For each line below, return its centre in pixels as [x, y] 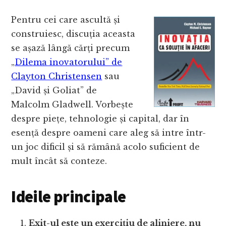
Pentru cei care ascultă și [66, 19]
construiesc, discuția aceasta [73, 34]
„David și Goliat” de [54, 90]
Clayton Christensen [57, 76]
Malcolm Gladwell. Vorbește [72, 104]
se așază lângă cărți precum [71, 48]
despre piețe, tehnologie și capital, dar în [100, 118]
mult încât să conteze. [59, 161]
